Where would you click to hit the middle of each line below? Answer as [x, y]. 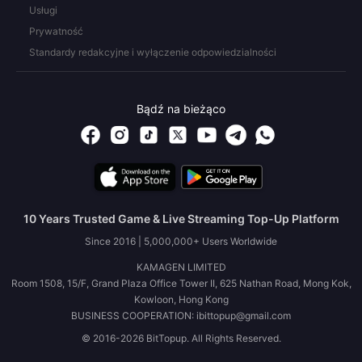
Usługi [43, 10]
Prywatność [56, 31]
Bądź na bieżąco [181, 109]
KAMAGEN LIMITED [181, 267]
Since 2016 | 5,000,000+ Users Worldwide [181, 241]
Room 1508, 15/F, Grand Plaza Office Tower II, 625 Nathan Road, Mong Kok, [181, 283]
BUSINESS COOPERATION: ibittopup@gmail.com [181, 316]
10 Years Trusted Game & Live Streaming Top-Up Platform [181, 219]
